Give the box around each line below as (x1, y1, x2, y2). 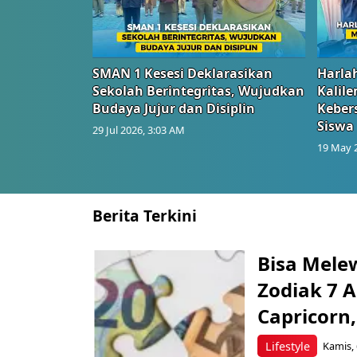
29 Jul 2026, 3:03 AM (92, 122, 185, 137)
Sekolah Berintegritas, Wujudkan (92, 81, 304, 100)
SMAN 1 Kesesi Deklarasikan (92, 64, 273, 82)
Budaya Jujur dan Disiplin (92, 99, 255, 117)
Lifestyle (265, 338, 310, 354)
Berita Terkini (92, 204, 197, 226)
